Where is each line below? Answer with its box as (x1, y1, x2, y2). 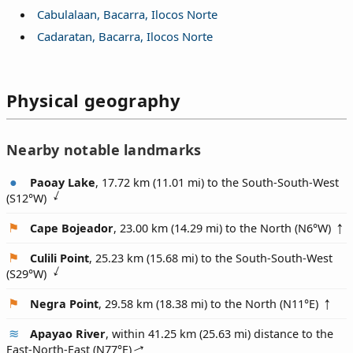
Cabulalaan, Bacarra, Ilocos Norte (36, 6, 217, 22)
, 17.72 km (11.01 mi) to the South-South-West (95, 174, 339, 190)
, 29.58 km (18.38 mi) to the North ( (98, 295, 283, 311)
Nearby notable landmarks (6, 140, 202, 160)
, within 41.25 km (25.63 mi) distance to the (106, 325, 333, 341)
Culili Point (30, 250, 89, 266)
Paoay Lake (30, 174, 95, 190)
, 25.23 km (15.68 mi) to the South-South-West (89, 250, 333, 266)
